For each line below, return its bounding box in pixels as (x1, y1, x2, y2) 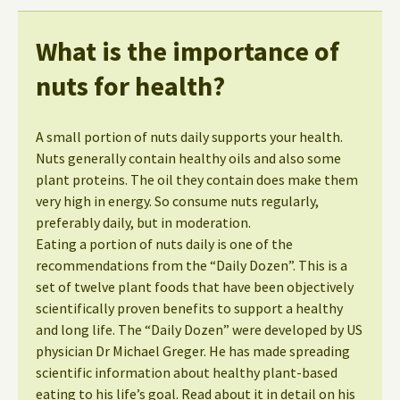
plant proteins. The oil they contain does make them (36, 170, 358, 188)
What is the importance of (36, 33, 339, 68)
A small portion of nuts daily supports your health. (36, 127, 343, 146)
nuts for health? (36, 68, 225, 103)
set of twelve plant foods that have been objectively (36, 277, 354, 296)
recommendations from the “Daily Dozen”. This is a (36, 255, 347, 274)
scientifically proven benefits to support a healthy (36, 298, 343, 317)
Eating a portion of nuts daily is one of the (36, 234, 293, 253)
